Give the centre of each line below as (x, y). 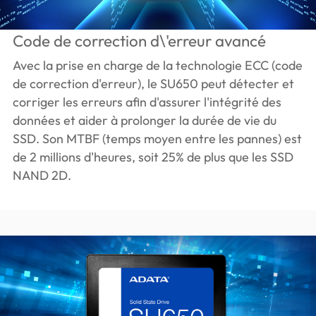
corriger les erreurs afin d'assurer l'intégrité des (147, 102)
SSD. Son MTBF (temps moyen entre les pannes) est (157, 139)
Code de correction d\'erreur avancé (139, 41)
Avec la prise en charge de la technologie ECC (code (157, 66)
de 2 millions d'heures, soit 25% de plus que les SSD (153, 157)
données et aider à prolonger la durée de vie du (144, 121)
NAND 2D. (42, 176)
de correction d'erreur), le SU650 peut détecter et (153, 84)
